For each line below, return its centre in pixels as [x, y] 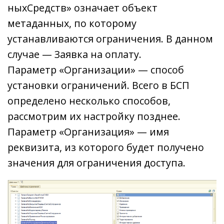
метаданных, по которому [72, 23]
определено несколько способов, [89, 100]
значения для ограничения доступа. [96, 162]
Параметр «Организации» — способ [96, 69]
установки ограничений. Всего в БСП [98, 85]
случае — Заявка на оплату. [74, 54]
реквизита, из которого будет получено [106, 147]
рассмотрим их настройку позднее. [94, 116]
